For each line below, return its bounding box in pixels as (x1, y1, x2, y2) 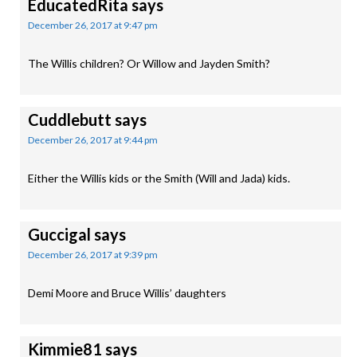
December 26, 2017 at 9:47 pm (28, 19, 158, 31)
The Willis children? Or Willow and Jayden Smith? (28, 57, 270, 70)
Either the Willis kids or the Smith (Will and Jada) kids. (28, 171, 290, 185)
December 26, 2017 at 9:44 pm (28, 134, 158, 146)
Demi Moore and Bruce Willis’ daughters (28, 286, 226, 300)
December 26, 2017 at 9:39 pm (28, 249, 158, 261)
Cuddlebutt (28, 110, 112, 129)
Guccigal (28, 225, 91, 244)
